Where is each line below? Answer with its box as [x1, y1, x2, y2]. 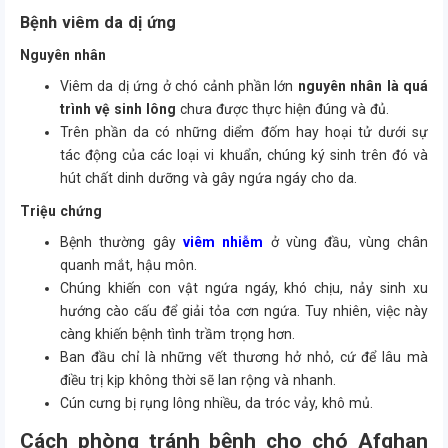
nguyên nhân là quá [297, 78, 428, 94]
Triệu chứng [20, 203, 102, 219]
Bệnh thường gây [60, 234, 183, 250]
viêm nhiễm [183, 234, 264, 250]
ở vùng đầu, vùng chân [263, 234, 429, 250]
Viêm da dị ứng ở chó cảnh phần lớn [60, 78, 298, 94]
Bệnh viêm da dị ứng [20, 13, 176, 32]
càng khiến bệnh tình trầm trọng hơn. [60, 326, 295, 342]
